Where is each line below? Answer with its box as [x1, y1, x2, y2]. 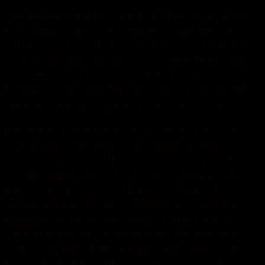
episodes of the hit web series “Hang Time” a [5, 210, 231, 227]
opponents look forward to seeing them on [5, 66, 219, 82]
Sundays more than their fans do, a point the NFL [5, 80, 254, 97]
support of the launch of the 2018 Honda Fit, [5, 180, 228, 197]
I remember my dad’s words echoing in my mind [5, 7, 247, 23]
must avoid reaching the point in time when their [5, 51, 246, 67]
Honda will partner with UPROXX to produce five [5, 195, 250, 212]
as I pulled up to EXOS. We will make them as [5, 21, 235, 38]
